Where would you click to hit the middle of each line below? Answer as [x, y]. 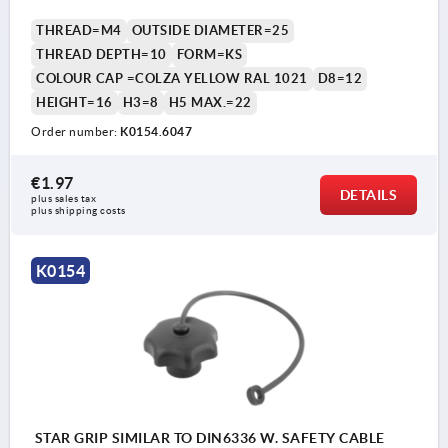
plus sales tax [65, 198]
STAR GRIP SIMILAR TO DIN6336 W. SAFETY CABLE [208, 437]
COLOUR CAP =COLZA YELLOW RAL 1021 [172, 78]
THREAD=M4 [79, 30]
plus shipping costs [78, 210]
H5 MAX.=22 [210, 102]
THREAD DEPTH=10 [101, 54]
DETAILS [368, 194]
